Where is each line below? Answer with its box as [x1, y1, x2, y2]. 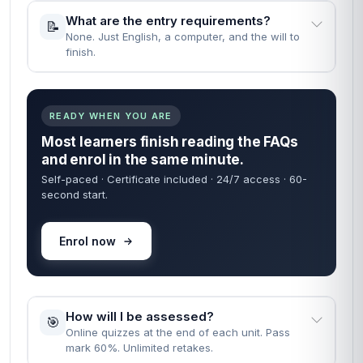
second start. [41, 188, 108, 201]
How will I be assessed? [66, 309, 214, 324]
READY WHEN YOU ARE [49, 110, 173, 122]
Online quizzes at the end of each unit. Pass [66, 326, 290, 339]
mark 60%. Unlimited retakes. [66, 341, 213, 354]
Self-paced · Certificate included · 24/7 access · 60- [41, 173, 307, 186]
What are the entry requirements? [66, 13, 271, 28]
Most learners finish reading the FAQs [41, 134, 298, 150]
